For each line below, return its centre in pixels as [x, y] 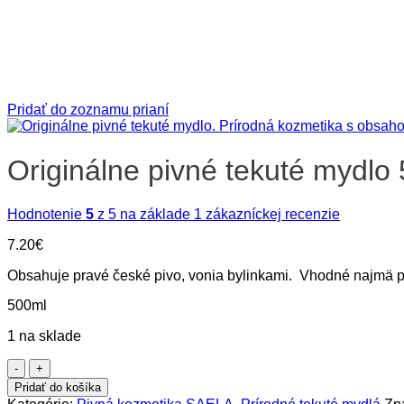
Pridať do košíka [58, 388]
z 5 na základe [144, 214]
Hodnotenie [46, 214]
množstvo [59, 366]
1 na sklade [44, 336]
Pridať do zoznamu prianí [88, 110]
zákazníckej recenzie [271, 214]
